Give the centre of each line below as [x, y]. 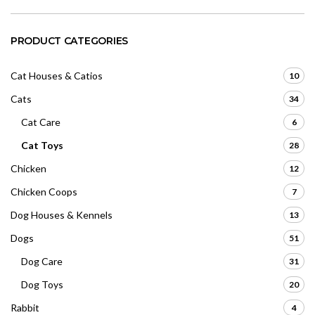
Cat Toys [42, 146]
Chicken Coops [44, 192]
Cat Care [41, 122]
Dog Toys [42, 285]
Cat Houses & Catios [57, 76]
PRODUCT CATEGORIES [69, 41]
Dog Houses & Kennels [62, 215]
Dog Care [42, 262]
